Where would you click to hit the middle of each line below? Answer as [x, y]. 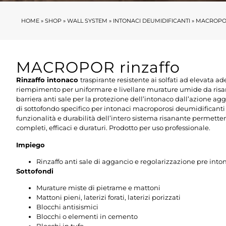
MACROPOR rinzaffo [98, 68]
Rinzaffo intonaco [48, 80]
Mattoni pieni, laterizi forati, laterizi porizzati [108, 197]
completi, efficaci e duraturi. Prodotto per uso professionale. [113, 128]
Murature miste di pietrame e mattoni [98, 188]
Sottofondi [35, 171]
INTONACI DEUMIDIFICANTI [152, 21]
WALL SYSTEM [87, 21]
